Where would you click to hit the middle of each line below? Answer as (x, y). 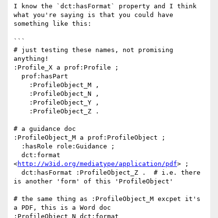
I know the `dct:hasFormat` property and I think (105, 6)
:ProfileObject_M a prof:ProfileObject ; (90, 138)
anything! (31, 59)
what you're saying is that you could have (93, 15)
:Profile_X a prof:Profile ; (66, 68)
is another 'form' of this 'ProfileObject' (93, 182)
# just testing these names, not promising (93, 50)
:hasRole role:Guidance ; (18, 146)
